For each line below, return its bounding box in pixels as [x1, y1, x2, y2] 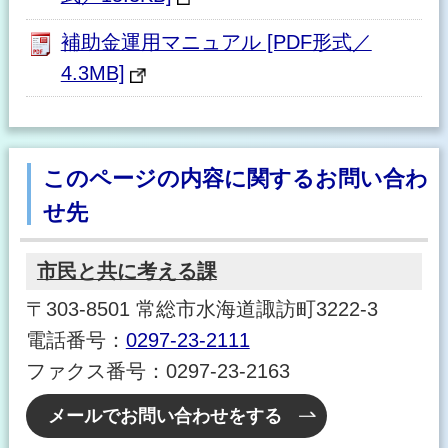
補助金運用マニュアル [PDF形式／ [60, 30, 372, 53]
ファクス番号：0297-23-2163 [25, 360, 290, 383]
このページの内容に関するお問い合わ [42, 165, 428, 191]
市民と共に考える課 [36, 260, 217, 283]
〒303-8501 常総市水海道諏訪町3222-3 [25, 298, 378, 321]
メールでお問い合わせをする [48, 406, 283, 427]
